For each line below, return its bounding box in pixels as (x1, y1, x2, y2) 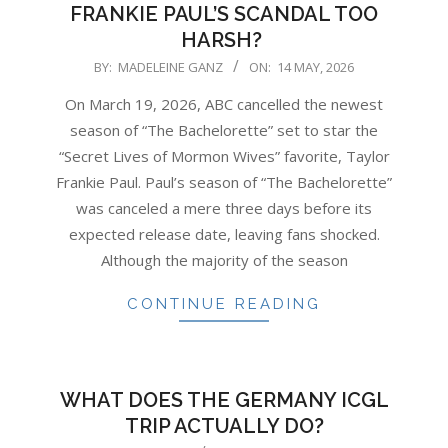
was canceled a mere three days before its (76, 197, 372, 218)
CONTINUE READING (127, 294, 321, 313)
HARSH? (181, 27, 267, 52)
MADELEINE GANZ (118, 57, 223, 76)
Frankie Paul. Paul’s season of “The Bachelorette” (56, 171, 392, 192)
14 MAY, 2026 (277, 57, 354, 76)
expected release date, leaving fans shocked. (68, 223, 380, 244)
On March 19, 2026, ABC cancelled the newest (65, 93, 383, 114)
